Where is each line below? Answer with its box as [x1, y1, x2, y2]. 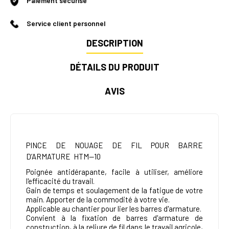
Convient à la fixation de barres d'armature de [26, 213, 203, 223]
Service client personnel [27, 19, 106, 28]
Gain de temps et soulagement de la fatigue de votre [26, 186, 203, 195]
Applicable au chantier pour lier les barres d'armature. [26, 204, 201, 214]
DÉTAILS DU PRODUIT [70, 61, 159, 73]
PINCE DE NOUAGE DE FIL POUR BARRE [26, 141, 203, 150]
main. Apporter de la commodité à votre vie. [26, 195, 170, 204]
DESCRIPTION [86, 37, 143, 49]
